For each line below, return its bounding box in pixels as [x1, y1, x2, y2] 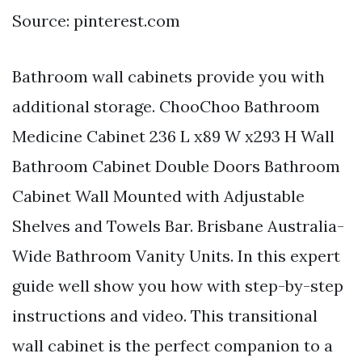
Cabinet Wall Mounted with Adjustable [12, 185, 305, 206]
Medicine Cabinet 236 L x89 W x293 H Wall [12, 125, 335, 146]
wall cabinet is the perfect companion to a [12, 335, 333, 356]
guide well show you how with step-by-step [12, 275, 343, 296]
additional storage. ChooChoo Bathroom [12, 95, 320, 116]
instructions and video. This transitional [12, 305, 318, 326]
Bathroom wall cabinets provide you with [12, 65, 325, 86]
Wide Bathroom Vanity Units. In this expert [12, 245, 340, 266]
